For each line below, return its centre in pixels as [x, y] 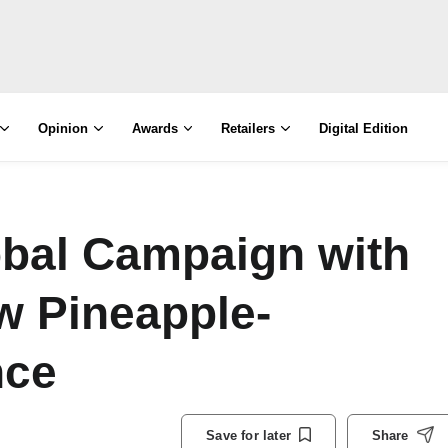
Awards [154, 128]
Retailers [248, 128]
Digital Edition [364, 128]
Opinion [62, 128]
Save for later [248, 435]
